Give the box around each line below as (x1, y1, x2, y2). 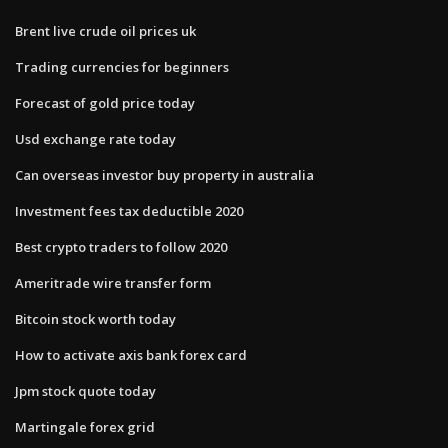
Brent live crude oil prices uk (15, 21, 196, 40)
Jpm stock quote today (15, 381, 156, 400)
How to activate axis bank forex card (15, 345, 247, 364)
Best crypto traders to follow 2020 (15, 237, 227, 256)
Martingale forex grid (15, 417, 155, 436)
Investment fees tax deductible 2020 (15, 201, 243, 220)
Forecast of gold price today (15, 93, 195, 112)
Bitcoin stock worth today (15, 309, 176, 328)
